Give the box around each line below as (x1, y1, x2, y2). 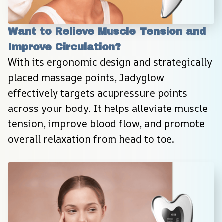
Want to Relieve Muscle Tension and (8, 26, 206, 37)
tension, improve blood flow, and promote (8, 117, 205, 131)
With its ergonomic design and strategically (8, 55, 212, 69)
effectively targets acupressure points (8, 86, 187, 100)
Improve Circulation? (8, 41, 121, 53)
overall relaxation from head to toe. (8, 132, 174, 146)
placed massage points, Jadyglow (8, 71, 164, 85)
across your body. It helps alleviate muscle (8, 102, 208, 115)
